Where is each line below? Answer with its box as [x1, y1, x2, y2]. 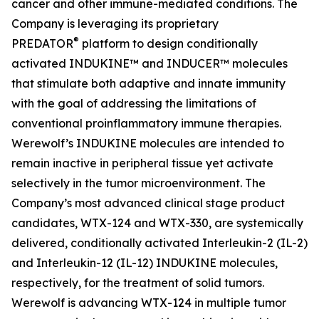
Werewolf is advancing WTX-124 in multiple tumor [11, 296, 286, 310]
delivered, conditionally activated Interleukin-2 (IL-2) [11, 236, 308, 250]
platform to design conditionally [79, 36, 258, 51]
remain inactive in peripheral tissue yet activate [11, 156, 273, 170]
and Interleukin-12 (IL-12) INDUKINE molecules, [11, 256, 278, 270]
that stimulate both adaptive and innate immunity [11, 76, 286, 90]
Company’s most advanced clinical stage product [11, 196, 285, 210]
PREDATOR [11, 36, 73, 51]
